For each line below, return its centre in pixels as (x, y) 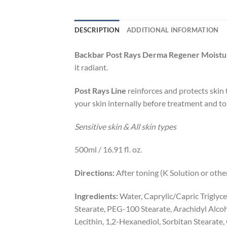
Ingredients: (96, 196)
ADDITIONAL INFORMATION (173, 30)
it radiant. (91, 67)
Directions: (94, 173)
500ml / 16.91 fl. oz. (108, 149)
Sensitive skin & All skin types (125, 126)
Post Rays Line (100, 90)
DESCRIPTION (97, 30)
